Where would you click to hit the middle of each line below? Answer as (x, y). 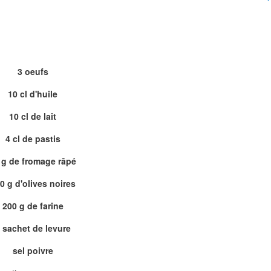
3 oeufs (33, 71)
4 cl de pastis (33, 139)
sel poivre (33, 250)
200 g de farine (33, 206)
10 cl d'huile (33, 94)
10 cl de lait (33, 116)
